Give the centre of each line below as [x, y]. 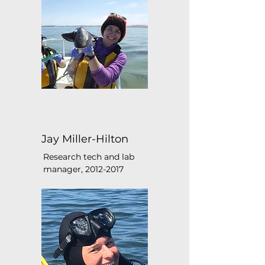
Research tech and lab [89, 157]
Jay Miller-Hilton [85, 139]
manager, [64, 169]
